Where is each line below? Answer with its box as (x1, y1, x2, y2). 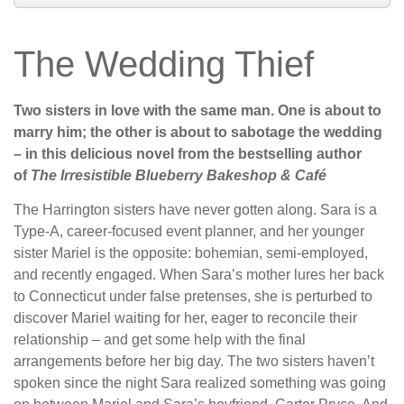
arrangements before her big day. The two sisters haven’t (14, 353, 374, 370)
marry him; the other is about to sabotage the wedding (14, 124, 382, 140)
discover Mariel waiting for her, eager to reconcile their (14, 310, 357, 326)
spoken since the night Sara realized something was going (14, 375, 386, 391)
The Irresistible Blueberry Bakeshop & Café (31, 168, 330, 183)
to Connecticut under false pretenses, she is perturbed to (14, 289, 372, 305)
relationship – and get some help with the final (14, 332, 306, 348)
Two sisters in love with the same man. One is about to (14, 103, 381, 118)
